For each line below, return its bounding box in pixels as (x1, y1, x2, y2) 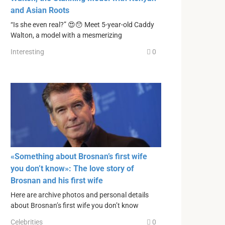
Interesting (11, 48, 44, 56)
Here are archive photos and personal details (11, 190, 149, 199)
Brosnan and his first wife (11, 175, 103, 185)
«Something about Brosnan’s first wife (11, 151, 147, 161)
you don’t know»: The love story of (11, 163, 134, 173)
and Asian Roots (11, 5, 69, 15)
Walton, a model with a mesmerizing (11, 31, 122, 40)
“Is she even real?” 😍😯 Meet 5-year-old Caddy (11, 20, 154, 29)
